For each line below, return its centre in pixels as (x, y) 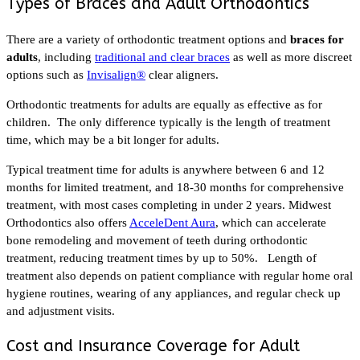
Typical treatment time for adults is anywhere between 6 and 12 (166, 169)
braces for (317, 39)
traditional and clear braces (162, 57)
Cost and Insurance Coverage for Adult (153, 346)
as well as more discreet (291, 57)
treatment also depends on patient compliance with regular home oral (180, 275)
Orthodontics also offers (68, 222)
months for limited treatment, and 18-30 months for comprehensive (175, 187)
